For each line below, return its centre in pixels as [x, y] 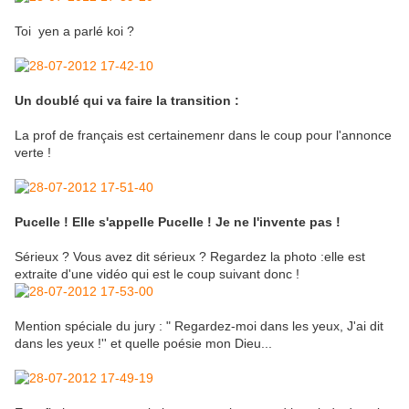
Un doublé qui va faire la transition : [127, 101]
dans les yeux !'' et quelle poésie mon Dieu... [143, 344]
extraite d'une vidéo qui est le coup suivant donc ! [157, 274]
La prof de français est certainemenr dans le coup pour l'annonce [203, 136]
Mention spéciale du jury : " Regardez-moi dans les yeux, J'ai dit [199, 326]
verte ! [33, 153]
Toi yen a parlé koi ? [74, 31]
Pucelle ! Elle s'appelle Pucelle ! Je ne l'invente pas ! [178, 222]
